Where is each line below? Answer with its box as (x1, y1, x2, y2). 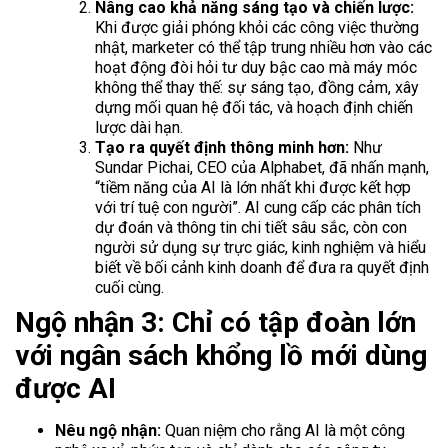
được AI (15, 371, 116, 405)
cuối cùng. (95, 277, 164, 297)
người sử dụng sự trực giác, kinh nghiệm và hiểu (95, 237, 426, 257)
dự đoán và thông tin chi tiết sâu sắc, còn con (95, 217, 407, 237)
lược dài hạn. (95, 117, 183, 137)
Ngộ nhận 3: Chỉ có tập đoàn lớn (15, 305, 416, 339)
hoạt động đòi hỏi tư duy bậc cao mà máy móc (95, 57, 417, 77)
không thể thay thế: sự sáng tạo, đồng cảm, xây (95, 77, 419, 97)
